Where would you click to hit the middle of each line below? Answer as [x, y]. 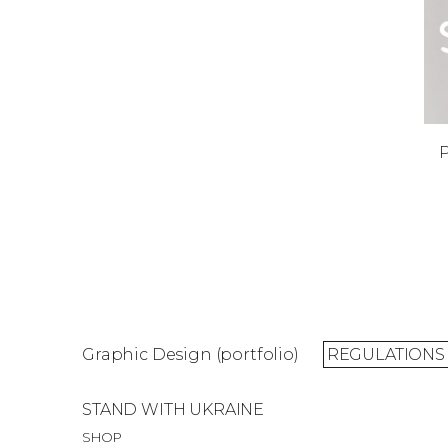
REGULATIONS [385, 355]
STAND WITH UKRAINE [173, 410]
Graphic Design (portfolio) [190, 355]
